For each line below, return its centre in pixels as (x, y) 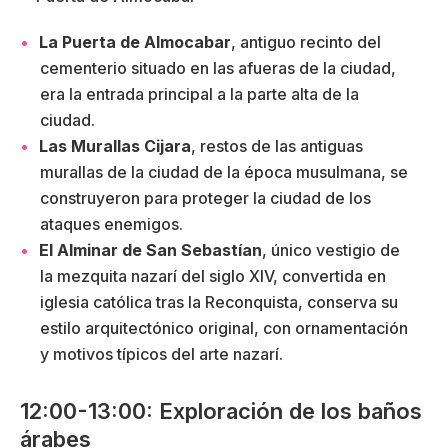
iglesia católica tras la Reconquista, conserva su (219, 301)
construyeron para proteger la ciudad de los (205, 197)
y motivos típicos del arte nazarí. (161, 353)
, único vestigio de (331, 249)
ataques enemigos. (111, 223)
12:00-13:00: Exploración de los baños (221, 410)
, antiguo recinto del (306, 41)
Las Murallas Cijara (115, 145)
